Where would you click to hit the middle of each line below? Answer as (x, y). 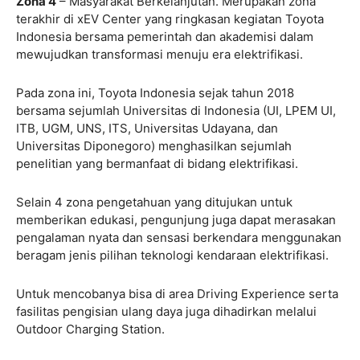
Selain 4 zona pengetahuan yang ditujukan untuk (154, 202)
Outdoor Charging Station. (90, 329)
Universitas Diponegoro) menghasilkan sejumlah (154, 145)
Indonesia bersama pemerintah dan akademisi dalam (165, 36)
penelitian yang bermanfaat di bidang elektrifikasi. (159, 163)
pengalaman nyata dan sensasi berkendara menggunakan (179, 237)
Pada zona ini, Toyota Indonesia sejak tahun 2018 (155, 92)
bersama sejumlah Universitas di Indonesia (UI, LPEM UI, (176, 110)
